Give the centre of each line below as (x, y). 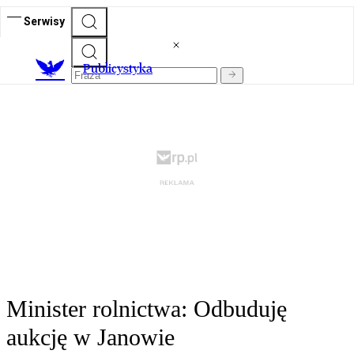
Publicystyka (118, 69)
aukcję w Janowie (90, 337)
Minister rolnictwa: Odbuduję (147, 309)
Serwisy (44, 21)
